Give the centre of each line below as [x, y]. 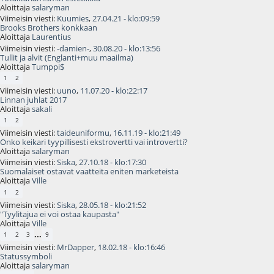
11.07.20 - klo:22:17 [114, 90]
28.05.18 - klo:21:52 [113, 205]
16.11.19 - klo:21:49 [147, 133]
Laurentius [51, 37]
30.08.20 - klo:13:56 [127, 48]
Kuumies [73, 19]
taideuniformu [83, 133]
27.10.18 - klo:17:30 [113, 162]
